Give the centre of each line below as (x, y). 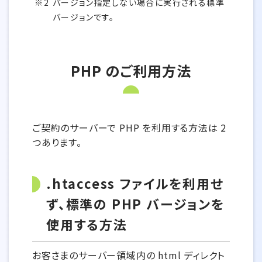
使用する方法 (87, 224)
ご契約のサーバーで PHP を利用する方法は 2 (130, 127)
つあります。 (57, 142)
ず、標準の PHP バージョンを (135, 204)
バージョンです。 (84, 17)
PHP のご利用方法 (131, 70)
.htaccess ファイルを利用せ (135, 183)
